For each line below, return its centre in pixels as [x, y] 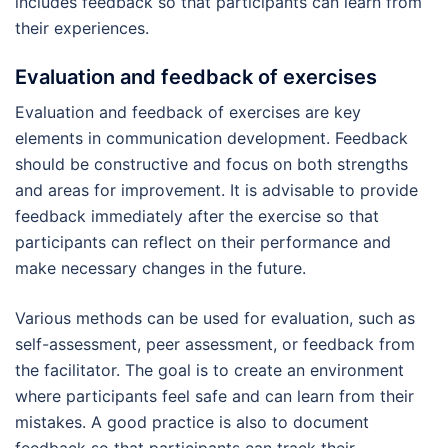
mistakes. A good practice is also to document [192, 422]
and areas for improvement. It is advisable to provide [216, 190]
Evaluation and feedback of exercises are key [188, 112]
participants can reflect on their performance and [203, 242]
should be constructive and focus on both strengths [211, 164]
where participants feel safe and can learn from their [214, 396]
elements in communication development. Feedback [211, 138]
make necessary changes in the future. [160, 268]
